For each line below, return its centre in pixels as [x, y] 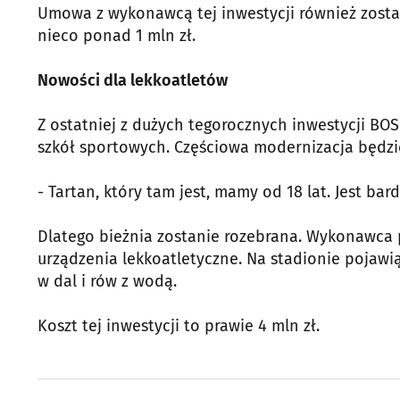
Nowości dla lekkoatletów [133, 80]
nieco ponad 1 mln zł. [117, 35]
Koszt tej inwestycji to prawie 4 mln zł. [179, 325]
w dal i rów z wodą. [107, 281]
